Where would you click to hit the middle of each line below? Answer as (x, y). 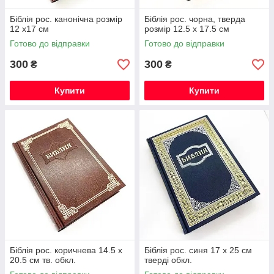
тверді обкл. (168, 260)
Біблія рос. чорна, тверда (195, 19)
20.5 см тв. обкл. (43, 260)
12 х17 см (29, 29)
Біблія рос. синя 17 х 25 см (198, 250)
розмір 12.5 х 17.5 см (187, 29)
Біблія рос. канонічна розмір (66, 19)
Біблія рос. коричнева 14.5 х (66, 250)
